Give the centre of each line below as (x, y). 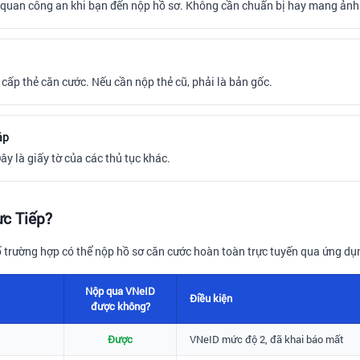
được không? (120, 306)
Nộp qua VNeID (120, 290)
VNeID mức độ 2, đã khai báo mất (267, 339)
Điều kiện (211, 298)
